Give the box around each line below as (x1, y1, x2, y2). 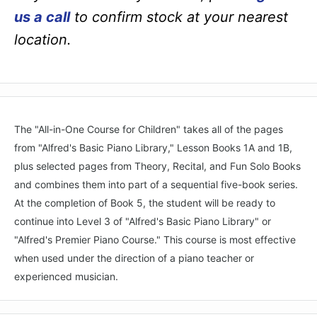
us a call (14, 8, 70, 25)
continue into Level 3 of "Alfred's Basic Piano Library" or (14, 215, 271, 228)
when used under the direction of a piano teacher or (14, 252, 254, 265)
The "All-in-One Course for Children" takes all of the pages (14, 123, 283, 136)
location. (14, 30, 71, 48)
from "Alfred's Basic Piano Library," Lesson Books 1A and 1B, (14, 142, 292, 154)
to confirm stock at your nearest (70, 8, 288, 25)
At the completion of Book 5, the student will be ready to (14, 197, 275, 209)
